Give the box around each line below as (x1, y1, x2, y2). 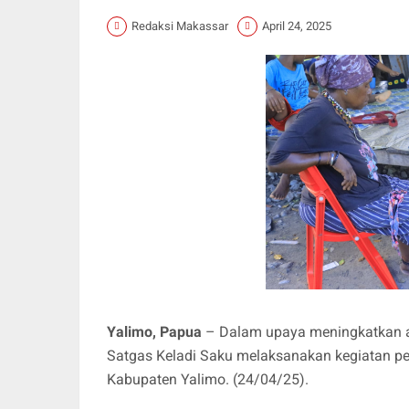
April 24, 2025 (262, 19, 331, 34)
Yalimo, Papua (107, 322, 205, 341)
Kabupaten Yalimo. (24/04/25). (107, 370, 309, 388)
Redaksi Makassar (131, 19, 228, 34)
